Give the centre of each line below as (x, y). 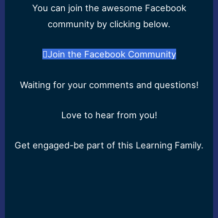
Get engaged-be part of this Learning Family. (109, 145)
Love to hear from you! (109, 115)
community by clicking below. (109, 24)
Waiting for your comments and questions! (109, 84)
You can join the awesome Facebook (109, 8)
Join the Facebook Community (112, 54)
